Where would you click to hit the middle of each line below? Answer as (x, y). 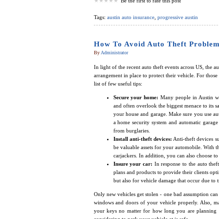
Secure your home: (137, 98)
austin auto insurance (131, 17)
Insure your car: (134, 164)
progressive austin (177, 17)
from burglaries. (131, 131)
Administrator (114, 53)
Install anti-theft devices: (142, 139)
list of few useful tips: (118, 84)
